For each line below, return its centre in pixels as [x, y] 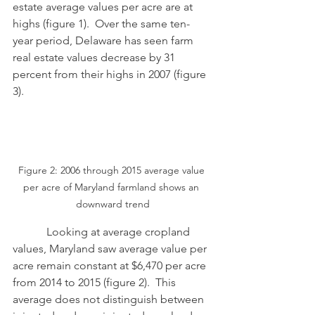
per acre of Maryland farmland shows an [112, 187]
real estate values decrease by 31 [95, 57]
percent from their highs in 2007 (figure [111, 74]
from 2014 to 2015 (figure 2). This [96, 282]
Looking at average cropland [30, 232]
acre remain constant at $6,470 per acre [111, 265]
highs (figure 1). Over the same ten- [101, 24]
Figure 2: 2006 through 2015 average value [112, 170]
